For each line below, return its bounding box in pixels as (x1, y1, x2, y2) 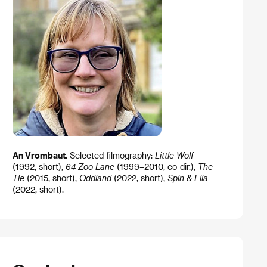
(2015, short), (24, 173, 79, 184)
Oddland (79, 173, 111, 184)
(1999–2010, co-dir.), (114, 162, 198, 172)
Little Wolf (154, 150, 194, 161)
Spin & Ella (167, 173, 208, 184)
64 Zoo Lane (65, 162, 114, 172)
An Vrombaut (12, 150, 66, 161)
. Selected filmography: (65, 150, 155, 161)
